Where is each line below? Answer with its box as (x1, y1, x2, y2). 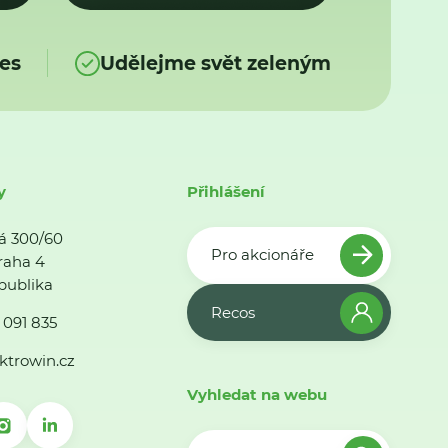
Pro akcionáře (210, 245, 314, 265)
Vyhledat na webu (187, 385, 328, 405)
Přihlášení (187, 181, 266, 201)
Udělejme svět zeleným (99, 51, 331, 75)
